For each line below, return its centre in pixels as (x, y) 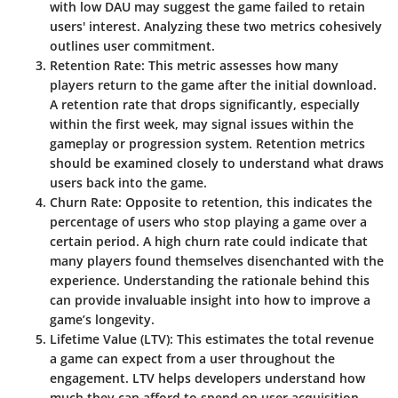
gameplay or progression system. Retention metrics (207, 144)
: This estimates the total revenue (272, 339)
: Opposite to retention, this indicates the (245, 203)
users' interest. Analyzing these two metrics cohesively (216, 27)
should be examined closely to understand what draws (217, 163)
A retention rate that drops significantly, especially (205, 105)
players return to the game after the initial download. (213, 85)
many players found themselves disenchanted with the (217, 261)
